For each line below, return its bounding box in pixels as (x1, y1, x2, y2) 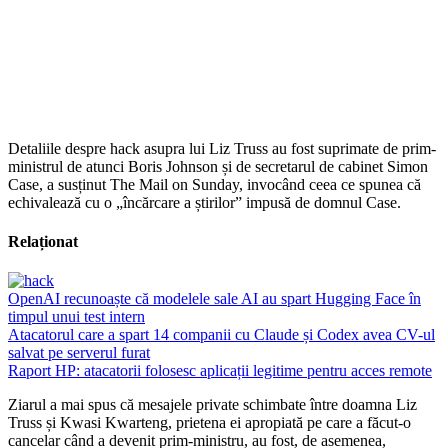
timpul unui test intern (8, 308, 145, 326)
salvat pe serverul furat (8, 344, 150, 362)
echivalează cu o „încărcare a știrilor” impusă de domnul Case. (8, 193, 401, 211)
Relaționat (8, 233, 78, 251)
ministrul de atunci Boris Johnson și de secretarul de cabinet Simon (8, 157, 428, 175)
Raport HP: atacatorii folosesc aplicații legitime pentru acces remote (8, 362, 432, 380)
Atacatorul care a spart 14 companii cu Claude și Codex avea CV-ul (8, 326, 435, 344)
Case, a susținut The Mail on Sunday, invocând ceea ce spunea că (8, 175, 421, 193)
